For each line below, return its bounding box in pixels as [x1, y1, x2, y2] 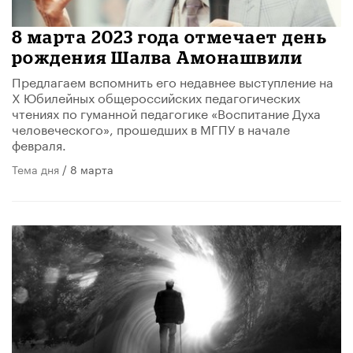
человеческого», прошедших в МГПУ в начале [12, 117, 290, 138]
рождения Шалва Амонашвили [12, 46, 303, 67]
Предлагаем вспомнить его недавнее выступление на [12, 70, 333, 91]
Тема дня [12, 159, 59, 177]
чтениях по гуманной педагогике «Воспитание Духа [12, 102, 321, 122]
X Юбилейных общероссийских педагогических [12, 86, 300, 106]
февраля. [12, 133, 66, 154]
